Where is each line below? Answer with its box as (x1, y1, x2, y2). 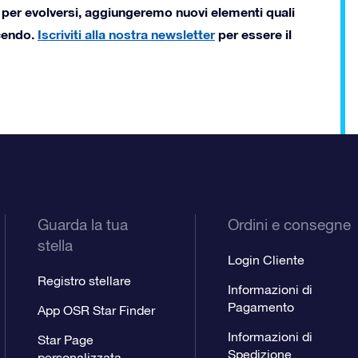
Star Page (38, 332, 94, 348)
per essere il (215, 26, 292, 42)
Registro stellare (38, 273, 132, 288)
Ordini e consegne (227, 216, 351, 234)
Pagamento (227, 300, 294, 315)
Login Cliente (227, 253, 304, 268)
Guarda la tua (38, 216, 129, 234)
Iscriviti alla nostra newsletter (38, 26, 215, 42)
